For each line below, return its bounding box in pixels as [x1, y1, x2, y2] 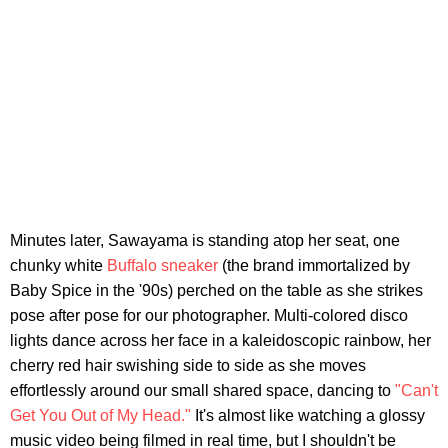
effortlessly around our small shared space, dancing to [10, 382, 395, 400]
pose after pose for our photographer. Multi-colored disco [10, 307, 408, 325]
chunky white [10, 257, 107, 275]
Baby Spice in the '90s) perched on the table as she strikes [10, 282, 423, 300]
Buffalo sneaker [107, 257, 218, 275]
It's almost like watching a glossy [191, 407, 425, 425]
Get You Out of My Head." [10, 407, 191, 425]
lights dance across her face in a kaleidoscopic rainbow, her [10, 332, 431, 350]
